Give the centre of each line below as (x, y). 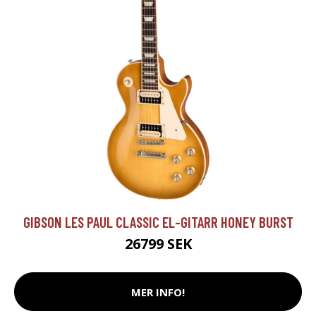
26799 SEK (158, 244)
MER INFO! (158, 292)
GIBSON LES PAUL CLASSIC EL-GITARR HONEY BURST (158, 222)
